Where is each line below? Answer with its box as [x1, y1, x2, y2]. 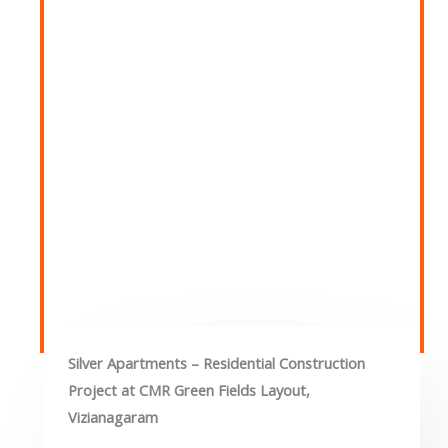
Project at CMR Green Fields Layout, [68, 379, 310, 400]
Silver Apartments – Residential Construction [68, 352, 365, 373]
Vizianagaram [68, 406, 158, 427]
